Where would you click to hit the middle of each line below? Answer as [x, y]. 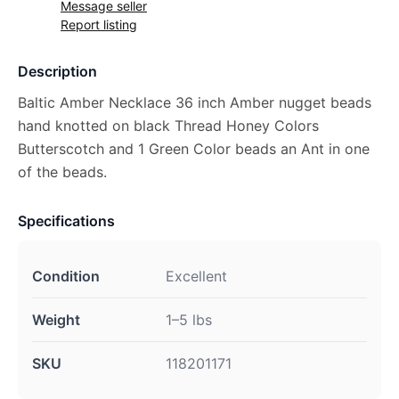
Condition [66, 277]
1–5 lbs [189, 320]
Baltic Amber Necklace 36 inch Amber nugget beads [195, 103]
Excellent [196, 277]
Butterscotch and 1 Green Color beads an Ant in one [194, 149]
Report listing [99, 25]
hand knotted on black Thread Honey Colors [168, 126]
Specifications [66, 221]
